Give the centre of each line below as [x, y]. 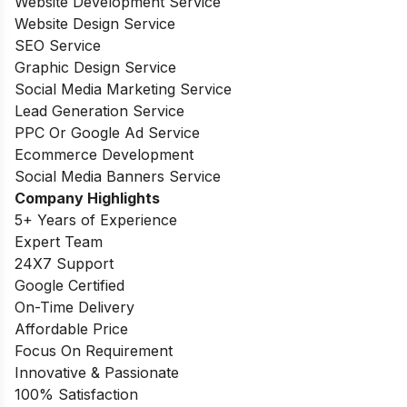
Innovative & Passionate [97, 372]
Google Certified [69, 285]
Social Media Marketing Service [123, 89]
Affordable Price [71, 328]
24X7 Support [64, 263]
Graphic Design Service [95, 67]
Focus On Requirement [94, 350]
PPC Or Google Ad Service [107, 132]
